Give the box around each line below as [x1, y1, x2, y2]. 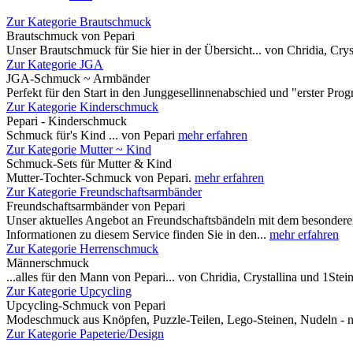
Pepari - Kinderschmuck [6, 114, 127, 128]
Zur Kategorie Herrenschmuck [6, 242, 158, 255]
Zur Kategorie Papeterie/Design [6, 327, 164, 340]
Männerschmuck [6, 256, 89, 269]
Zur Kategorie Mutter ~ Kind [6, 143, 151, 156]
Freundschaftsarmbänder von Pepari [6, 199, 185, 213]
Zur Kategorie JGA [6, 58, 103, 71]
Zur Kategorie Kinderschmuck [6, 100, 158, 113]
